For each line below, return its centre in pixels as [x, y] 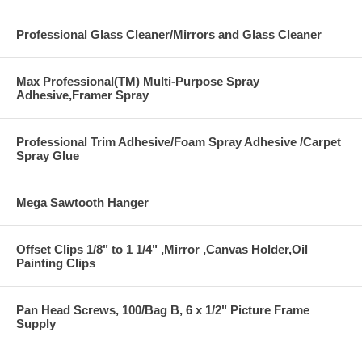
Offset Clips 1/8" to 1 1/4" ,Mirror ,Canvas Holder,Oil [162, 250]
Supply [36, 324]
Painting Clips [56, 263]
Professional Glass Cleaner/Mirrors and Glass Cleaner [169, 35]
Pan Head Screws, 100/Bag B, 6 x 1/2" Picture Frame [163, 310]
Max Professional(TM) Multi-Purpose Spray [138, 82]
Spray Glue [48, 156]
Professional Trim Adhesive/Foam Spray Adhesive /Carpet [179, 142]
